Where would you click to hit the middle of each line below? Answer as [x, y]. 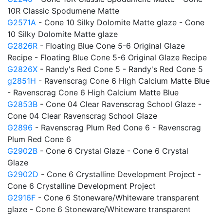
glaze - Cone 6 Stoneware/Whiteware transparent [99, 209]
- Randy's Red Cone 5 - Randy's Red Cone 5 [120, 69]
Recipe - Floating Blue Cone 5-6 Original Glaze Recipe [107, 57]
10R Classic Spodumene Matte [63, 11]
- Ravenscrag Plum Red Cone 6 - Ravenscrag [117, 127]
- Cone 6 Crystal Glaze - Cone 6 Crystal [113, 151]
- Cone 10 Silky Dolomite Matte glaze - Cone [120, 22]
